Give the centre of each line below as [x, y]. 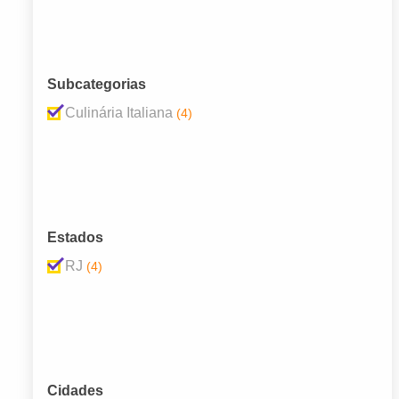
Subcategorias [97, 85]
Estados [75, 238]
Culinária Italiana [119, 113]
